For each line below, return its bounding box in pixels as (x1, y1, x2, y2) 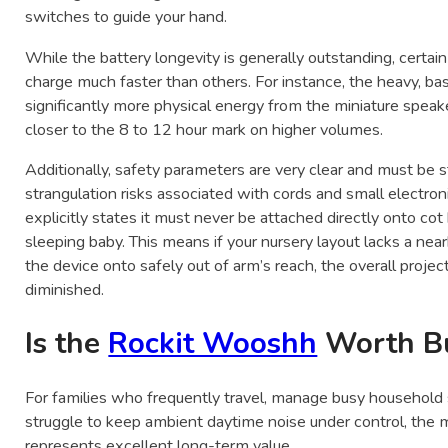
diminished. (25, 278, 105, 301)
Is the (25, 323, 109, 364)
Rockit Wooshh (108, 323, 318, 364)
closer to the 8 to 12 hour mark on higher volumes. (25, 118, 384, 141)
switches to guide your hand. (25, 6, 228, 29)
